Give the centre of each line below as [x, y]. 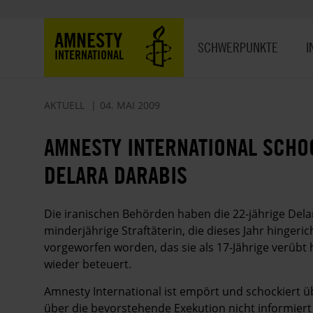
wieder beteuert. [88, 264]
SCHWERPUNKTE [238, 47]
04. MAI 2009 [130, 105]
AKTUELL [64, 105]
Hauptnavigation [228, 27]
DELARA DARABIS [116, 175]
